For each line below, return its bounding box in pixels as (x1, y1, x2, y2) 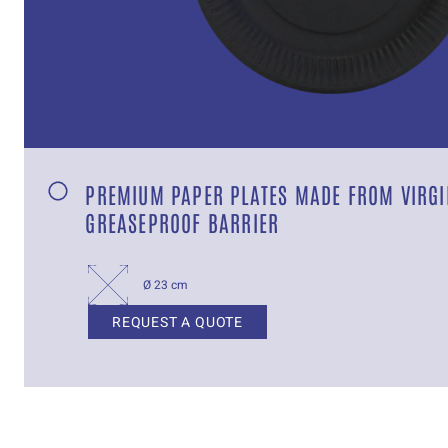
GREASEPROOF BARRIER (85, 207, 280, 236)
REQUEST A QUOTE (112, 311, 243, 333)
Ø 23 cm (143, 275, 188, 294)
